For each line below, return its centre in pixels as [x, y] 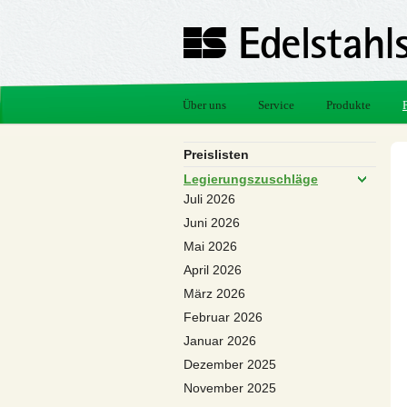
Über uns [204, 105]
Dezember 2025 [230, 364]
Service [276, 105]
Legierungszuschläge [251, 179]
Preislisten [216, 154]
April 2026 [213, 270]
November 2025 [230, 388]
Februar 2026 [223, 317]
